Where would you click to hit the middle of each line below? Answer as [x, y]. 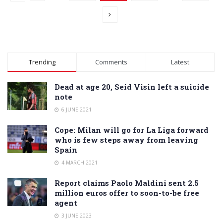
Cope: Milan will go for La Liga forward [132, 130]
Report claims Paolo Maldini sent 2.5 [127, 183]
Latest [180, 62]
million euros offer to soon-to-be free [127, 193]
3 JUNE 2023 [76, 215]
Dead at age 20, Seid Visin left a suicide [132, 86]
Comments [111, 62]
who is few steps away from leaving [126, 139]
